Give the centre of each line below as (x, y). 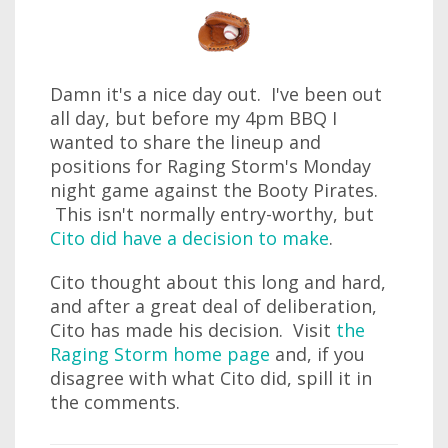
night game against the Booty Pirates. (214, 190)
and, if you (317, 354)
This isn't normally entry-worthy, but (212, 214)
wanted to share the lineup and (185, 142)
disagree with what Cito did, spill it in (211, 378)
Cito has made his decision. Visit (193, 330)
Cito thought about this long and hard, (218, 282)
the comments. (115, 402)
